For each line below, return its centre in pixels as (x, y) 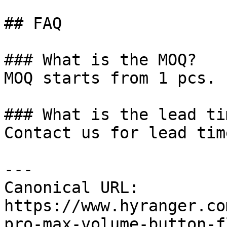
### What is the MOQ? (100, 60)
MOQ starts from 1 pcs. (110, 78)
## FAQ (33, 23)
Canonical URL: (71, 187)
